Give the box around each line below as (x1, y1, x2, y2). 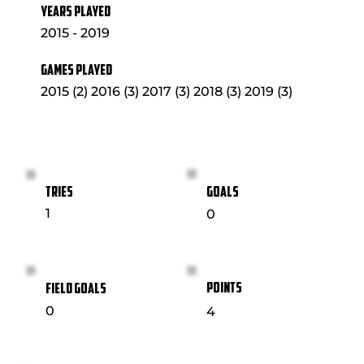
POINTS (206, 281, 242, 297)
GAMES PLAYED (41, 63, 113, 79)
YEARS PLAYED (41, 4, 111, 20)
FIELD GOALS (45, 282, 107, 297)
